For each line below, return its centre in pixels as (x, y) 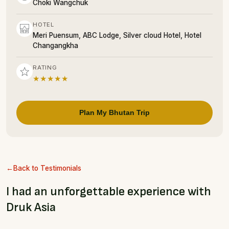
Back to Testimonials (47, 168)
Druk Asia (31, 207)
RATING (45, 67)
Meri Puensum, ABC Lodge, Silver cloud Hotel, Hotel (117, 35)
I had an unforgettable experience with (109, 191)
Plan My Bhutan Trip (114, 112)
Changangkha (55, 45)
